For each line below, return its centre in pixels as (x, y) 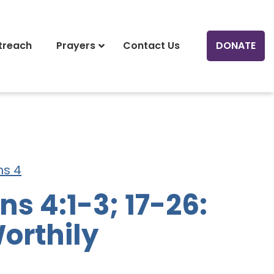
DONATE (235, 46)
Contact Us (151, 46)
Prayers (76, 46)
